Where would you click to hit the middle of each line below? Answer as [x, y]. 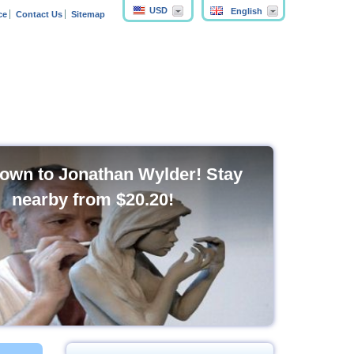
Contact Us [39, 14]
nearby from [64, 200]
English [247, 11]
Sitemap [88, 14]
